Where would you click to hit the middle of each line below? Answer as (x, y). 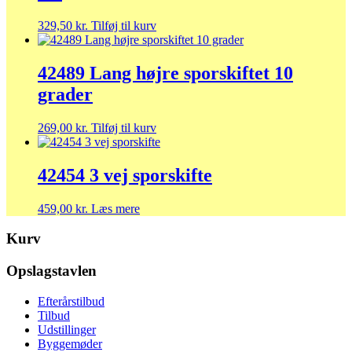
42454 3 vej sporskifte (125, 175)
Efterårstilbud (71, 301)
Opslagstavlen (51, 271)
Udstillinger (67, 329)
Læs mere (115, 208)
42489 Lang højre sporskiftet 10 (165, 73)
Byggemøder (70, 343)
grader (65, 94)
